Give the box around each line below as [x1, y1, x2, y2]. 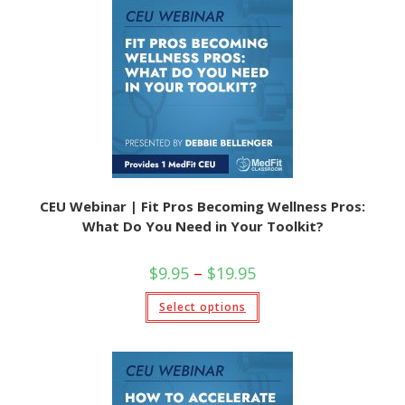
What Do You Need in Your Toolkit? [81, 216, 324, 235]
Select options [159, 298, 246, 315]
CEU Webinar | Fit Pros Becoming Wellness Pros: [40, 196, 365, 215]
